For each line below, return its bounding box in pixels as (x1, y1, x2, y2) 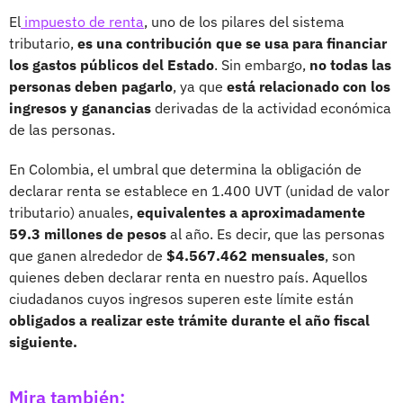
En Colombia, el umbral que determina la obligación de (9, 159, 362, 178)
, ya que (173, 76, 223, 95)
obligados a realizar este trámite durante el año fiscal (9, 310, 370, 329)
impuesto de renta (21, 12, 144, 31)
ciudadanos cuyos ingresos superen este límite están (9, 289, 354, 308)
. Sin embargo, (214, 55, 309, 74)
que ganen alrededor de (9, 246, 166, 264)
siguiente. (9, 332, 77, 351)
